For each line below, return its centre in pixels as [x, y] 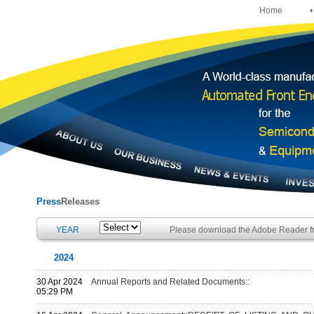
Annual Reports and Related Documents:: [170, 282]
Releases [80, 202]
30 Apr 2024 [59, 282]
